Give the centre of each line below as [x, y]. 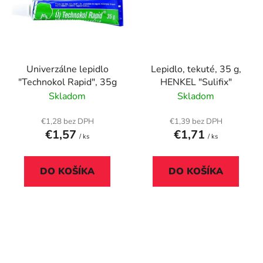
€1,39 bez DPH [196, 121]
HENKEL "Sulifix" [196, 82]
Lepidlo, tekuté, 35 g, [196, 69]
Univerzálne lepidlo [67, 69]
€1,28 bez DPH [67, 121]
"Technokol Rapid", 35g [67, 82]
